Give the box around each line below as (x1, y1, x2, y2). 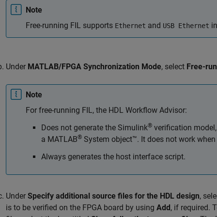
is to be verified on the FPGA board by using (6, 203, 156, 212)
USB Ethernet (163, 22, 209, 30)
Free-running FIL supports (26, 21, 115, 30)
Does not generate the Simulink (41, 123, 148, 132)
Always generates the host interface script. (41, 152, 186, 161)
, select (161, 62, 186, 71)
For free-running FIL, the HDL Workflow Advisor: (26, 106, 187, 115)
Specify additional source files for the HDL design (28, 191, 200, 201)
